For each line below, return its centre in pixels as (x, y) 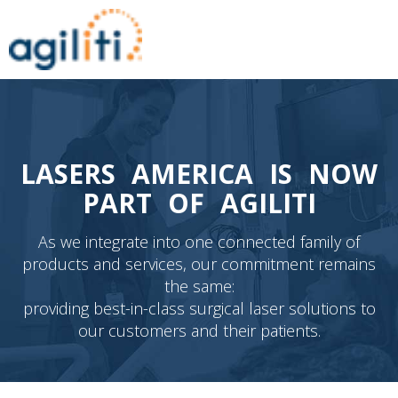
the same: (199, 287)
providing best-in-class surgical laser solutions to (199, 309)
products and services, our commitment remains (199, 264)
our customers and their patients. (199, 331)
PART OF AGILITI (199, 203)
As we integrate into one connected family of (199, 242)
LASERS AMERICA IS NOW (199, 174)
